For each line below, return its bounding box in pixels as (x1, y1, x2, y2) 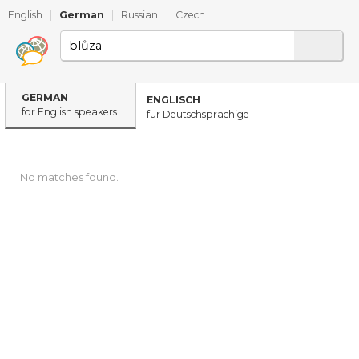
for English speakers (22, 106, 117, 118)
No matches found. (20, 171, 119, 184)
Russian (121, 9, 159, 21)
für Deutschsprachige (147, 108, 249, 120)
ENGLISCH (147, 94, 200, 106)
